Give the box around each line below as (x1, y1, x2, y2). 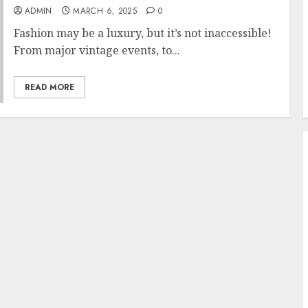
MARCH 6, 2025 (73, 5, 137, 17)
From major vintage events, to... (13, 43, 180, 58)
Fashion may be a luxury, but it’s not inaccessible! (13, 25, 272, 41)
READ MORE (24, 81, 74, 93)
